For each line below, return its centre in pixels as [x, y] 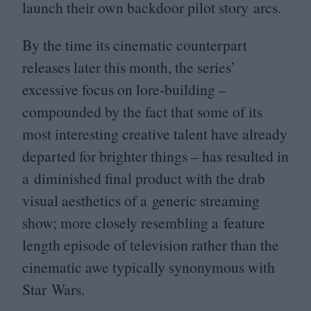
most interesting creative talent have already [155, 133]
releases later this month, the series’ [129, 67]
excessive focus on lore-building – [124, 89]
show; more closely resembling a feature [144, 222]
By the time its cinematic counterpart [135, 44]
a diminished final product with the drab [144, 178]
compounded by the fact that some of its [142, 111]
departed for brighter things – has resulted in [155, 155]
